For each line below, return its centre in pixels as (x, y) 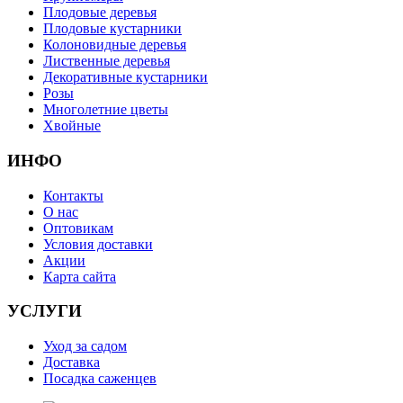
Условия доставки (98, 244)
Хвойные (72, 126)
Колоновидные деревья (115, 45)
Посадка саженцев (100, 379)
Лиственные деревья (107, 61)
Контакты (73, 195)
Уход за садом (85, 346)
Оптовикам (78, 228)
